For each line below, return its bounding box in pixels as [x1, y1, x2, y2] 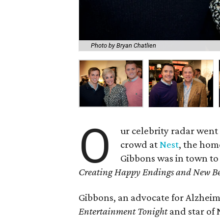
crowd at [120, 138, 160, 150]
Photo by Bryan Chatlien [91, 42, 156, 50]
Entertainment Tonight [79, 205, 167, 217]
